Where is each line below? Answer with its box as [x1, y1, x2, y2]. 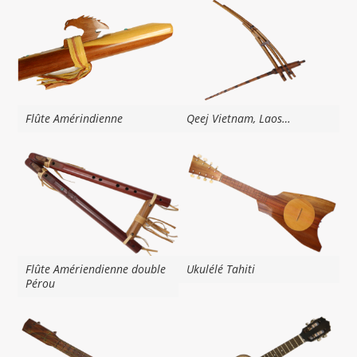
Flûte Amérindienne [25, 110, 124, 126]
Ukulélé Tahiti [186, 261, 255, 277]
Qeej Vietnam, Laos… [186, 110, 291, 126]
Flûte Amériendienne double [25, 261, 167, 277]
